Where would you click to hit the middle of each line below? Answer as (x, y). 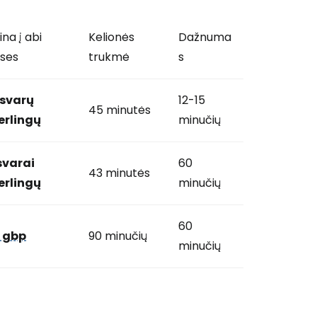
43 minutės (119, 173)
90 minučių (118, 236)
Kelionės (111, 37)
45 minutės (120, 110)
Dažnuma (205, 37)
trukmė (109, 57)
